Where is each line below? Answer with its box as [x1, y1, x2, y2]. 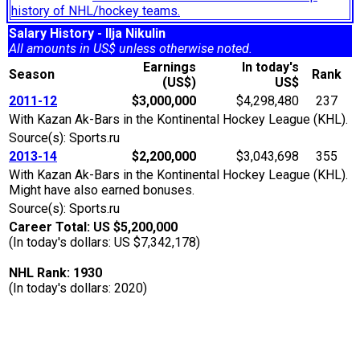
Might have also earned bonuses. [9, 182, 194, 198]
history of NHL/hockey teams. [11, 3, 180, 19]
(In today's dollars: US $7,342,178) [9, 235, 200, 251]
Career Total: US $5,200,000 [9, 219, 178, 235]
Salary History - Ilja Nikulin [9, 26, 166, 42]
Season [9, 67, 61, 83]
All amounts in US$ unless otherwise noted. [9, 41, 252, 57]
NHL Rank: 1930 [9, 265, 102, 281]
